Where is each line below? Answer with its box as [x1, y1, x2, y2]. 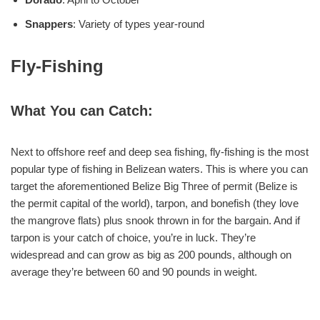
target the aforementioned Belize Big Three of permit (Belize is [11, 180, 298, 193]
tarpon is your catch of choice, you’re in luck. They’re [11, 231, 256, 244]
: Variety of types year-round [73, 18, 204, 31]
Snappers [25, 18, 73, 31]
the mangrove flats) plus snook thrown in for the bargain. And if [11, 214, 300, 227]
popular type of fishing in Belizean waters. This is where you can [11, 163, 308, 176]
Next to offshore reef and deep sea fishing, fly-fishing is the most [11, 146, 309, 159]
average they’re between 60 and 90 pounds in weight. [11, 266, 257, 279]
